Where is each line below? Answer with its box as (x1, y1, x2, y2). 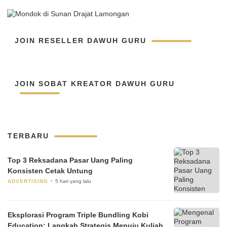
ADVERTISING (8, 178, 48, 184)
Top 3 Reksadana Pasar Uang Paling (8, 156, 133, 164)
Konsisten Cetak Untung (8, 166, 93, 175)
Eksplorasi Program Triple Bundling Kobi (8, 211, 148, 219)
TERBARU (8, 132, 49, 140)
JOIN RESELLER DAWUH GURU (15, 36, 146, 45)
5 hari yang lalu (55, 178, 91, 184)
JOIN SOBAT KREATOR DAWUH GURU (15, 80, 175, 88)
